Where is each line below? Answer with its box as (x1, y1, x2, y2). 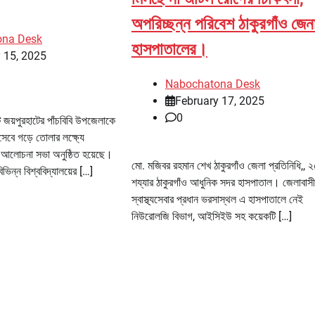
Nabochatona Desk (165, 77, 260, 91)
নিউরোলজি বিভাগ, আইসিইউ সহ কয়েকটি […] (131, 210, 292, 224)
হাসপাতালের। (131, 39, 207, 60)
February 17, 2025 (174, 94, 264, 108)
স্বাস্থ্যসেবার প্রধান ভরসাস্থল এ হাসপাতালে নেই (131, 193, 303, 207)
